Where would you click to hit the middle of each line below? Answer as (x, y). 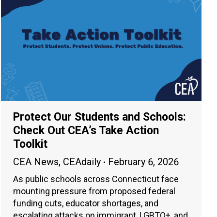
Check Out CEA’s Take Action (86, 131)
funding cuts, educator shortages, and (86, 203)
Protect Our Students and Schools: (100, 117)
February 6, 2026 (143, 162)
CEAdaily (82, 162)
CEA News (36, 162)
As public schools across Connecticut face (96, 179)
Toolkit (30, 144)
